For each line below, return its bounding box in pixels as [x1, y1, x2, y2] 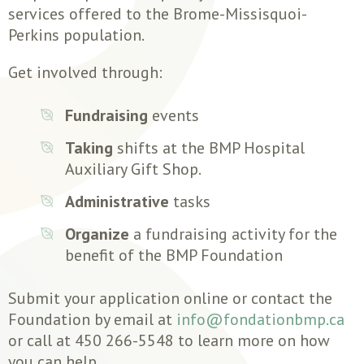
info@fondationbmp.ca [176, 308, 344, 330]
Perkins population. [8, 24, 145, 45]
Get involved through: [8, 61, 162, 83]
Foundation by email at [8, 308, 176, 330]
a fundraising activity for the [129, 223, 337, 245]
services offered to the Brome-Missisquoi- [8, 2, 307, 24]
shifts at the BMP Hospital [113, 136, 305, 158]
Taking [65, 136, 113, 158]
